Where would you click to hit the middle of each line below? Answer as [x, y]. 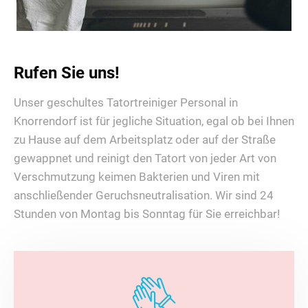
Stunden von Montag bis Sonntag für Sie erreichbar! [147, 214]
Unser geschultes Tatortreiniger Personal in [126, 103]
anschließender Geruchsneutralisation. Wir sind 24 [144, 196]
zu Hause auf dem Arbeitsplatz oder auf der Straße [145, 140]
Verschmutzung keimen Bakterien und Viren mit [137, 177]
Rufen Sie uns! [67, 73]
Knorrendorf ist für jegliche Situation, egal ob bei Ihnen [154, 121]
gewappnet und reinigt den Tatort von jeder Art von [145, 158]
